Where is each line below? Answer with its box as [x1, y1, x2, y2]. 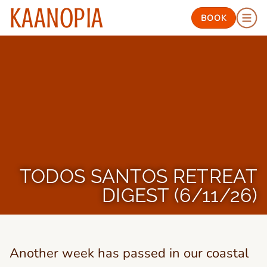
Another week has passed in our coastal [10, 244, 249, 262]
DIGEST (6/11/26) [101, 184, 257, 206]
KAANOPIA [10, 2, 104, 34]
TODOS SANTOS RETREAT [19, 165, 257, 187]
